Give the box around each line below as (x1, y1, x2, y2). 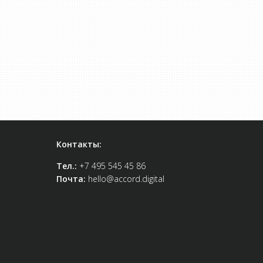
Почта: (56, 173, 88, 185)
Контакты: (56, 139, 102, 150)
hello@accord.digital (88, 173, 164, 185)
